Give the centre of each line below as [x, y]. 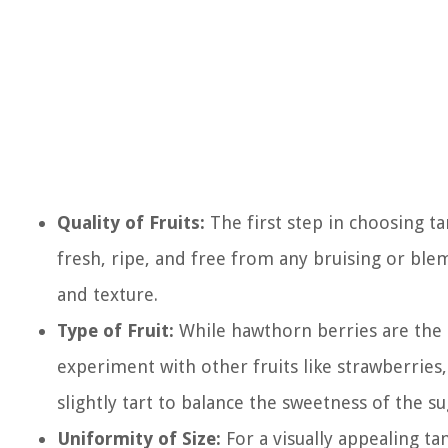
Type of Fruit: [115, 330]
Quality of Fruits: [131, 222]
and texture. [107, 294]
